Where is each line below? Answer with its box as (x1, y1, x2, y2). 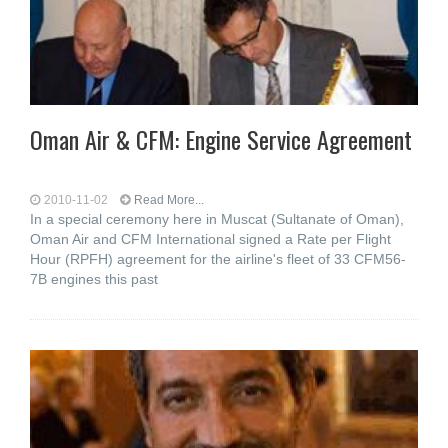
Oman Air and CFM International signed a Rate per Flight (30, 231, 391, 247)
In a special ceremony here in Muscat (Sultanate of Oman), (30, 211, 404, 227)
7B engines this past (30, 271, 158, 287)
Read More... (134, 193, 204, 207)
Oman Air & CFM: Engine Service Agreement (30, 121, 412, 157)
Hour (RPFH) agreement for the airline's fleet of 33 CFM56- (30, 251, 406, 267)
